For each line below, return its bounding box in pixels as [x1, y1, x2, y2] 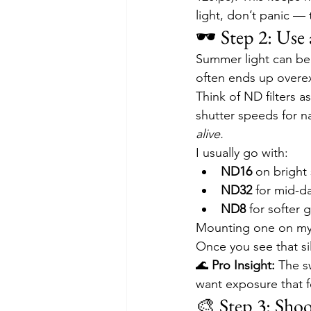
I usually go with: [196, 145, 288, 160]
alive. [196, 126, 224, 142]
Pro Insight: [212, 258, 275, 273]
